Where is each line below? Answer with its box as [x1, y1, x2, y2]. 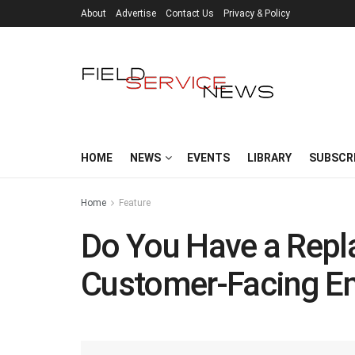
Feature [119, 197, 151, 208]
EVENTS [187, 151, 230, 164]
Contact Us [166, 8, 214, 19]
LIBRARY [247, 151, 292, 164]
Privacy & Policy [223, 8, 290, 19]
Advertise [116, 8, 156, 19]
